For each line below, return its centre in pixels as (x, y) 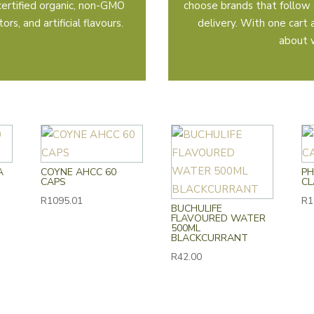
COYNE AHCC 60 (79, 172)
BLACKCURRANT (210, 238)
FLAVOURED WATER (219, 218)
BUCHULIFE (197, 208)
